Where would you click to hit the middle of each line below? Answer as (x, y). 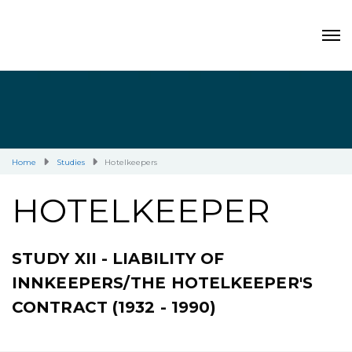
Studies (71, 162)
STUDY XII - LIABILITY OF (118, 258)
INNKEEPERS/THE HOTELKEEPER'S (162, 283)
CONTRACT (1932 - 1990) (114, 307)
